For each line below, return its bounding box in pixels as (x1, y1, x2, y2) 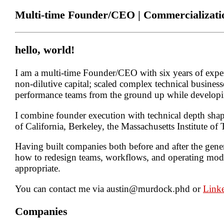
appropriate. (15, 163, 60, 174)
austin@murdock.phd (106, 183, 190, 194)
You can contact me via (15, 183, 106, 194)
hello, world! (15, 44, 74, 56)
